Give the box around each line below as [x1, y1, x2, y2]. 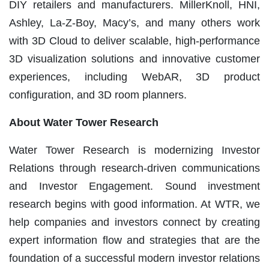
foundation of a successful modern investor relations [9, 252, 260, 264]
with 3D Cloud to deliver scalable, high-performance [9, 34, 260, 47]
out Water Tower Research [23, 116, 159, 128]
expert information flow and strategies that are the [9, 234, 260, 246]
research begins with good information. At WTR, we [9, 198, 260, 210]
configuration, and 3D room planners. [9, 88, 187, 101]
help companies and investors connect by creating [9, 216, 260, 228]
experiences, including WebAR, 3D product [9, 70, 260, 83]
